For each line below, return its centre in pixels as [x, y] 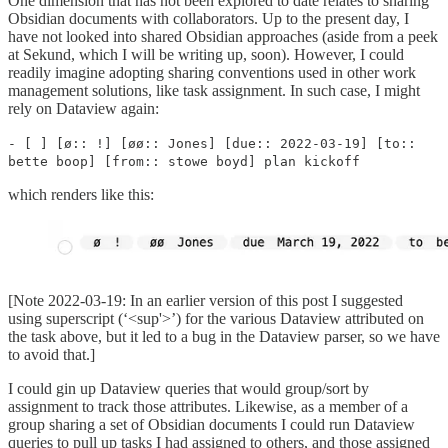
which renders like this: [81, 194]
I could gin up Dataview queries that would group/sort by [188, 389]
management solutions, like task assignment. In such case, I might [214, 90]
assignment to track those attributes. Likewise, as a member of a [208, 407]
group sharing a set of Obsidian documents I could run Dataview [211, 425]
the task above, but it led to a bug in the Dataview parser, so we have [224, 337]
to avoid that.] [51, 355]
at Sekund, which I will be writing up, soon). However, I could [206, 54]
